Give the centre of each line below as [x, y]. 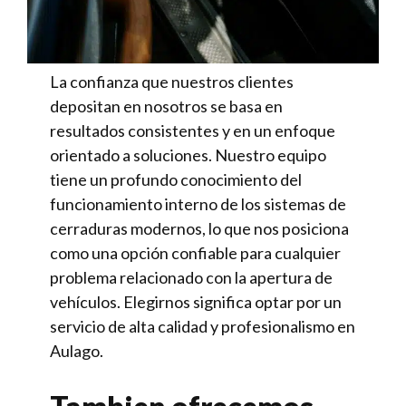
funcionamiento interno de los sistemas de [198, 203]
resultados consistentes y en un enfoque [193, 130]
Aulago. [77, 350]
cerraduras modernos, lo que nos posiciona [199, 228]
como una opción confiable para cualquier [195, 252]
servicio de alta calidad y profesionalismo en [203, 326]
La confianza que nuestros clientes [172, 81]
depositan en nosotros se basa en [166, 106]
